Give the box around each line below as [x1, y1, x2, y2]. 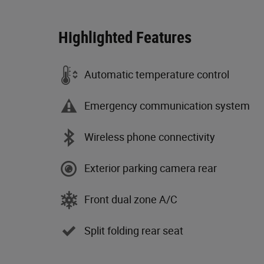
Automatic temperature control [84, 68, 229, 81]
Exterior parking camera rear [84, 162, 217, 175]
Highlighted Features [58, 28, 192, 47]
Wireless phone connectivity [84, 131, 215, 144]
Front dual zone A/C [84, 193, 177, 206]
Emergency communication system [84, 100, 250, 113]
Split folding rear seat [84, 225, 183, 237]
